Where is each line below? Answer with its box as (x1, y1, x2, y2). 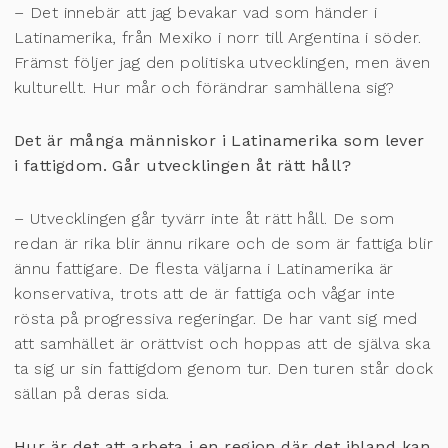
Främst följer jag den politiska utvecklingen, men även (14, 52, 431, 72)
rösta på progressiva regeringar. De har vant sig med (14, 309, 418, 329)
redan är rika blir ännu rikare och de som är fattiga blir (14, 234, 433, 254)
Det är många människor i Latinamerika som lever (14, 130, 425, 150)
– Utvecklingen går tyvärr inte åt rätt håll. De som (14, 209, 395, 229)
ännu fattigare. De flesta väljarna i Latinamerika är (14, 259, 394, 279)
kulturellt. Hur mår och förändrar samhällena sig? (14, 77, 395, 97)
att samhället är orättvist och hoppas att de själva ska (14, 334, 431, 354)
